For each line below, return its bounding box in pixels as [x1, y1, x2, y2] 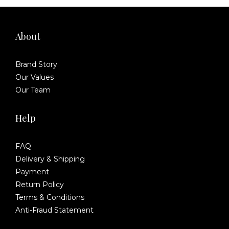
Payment [15, 167, 49, 176]
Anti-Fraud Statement [15, 205, 94, 215]
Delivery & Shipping [15, 154, 85, 164]
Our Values [15, 72, 54, 82]
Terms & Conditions [15, 192, 84, 202]
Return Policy [15, 179, 64, 189]
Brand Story [15, 59, 57, 69]
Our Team [15, 85, 51, 95]
